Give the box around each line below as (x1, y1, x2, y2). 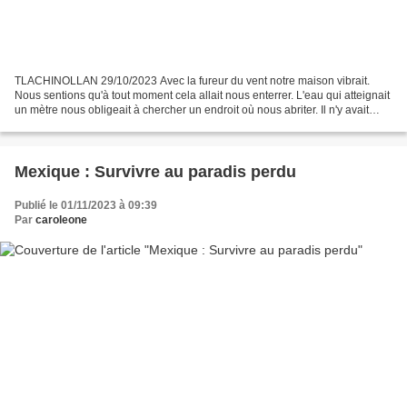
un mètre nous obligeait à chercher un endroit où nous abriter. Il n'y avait (15, 103, 369, 116)
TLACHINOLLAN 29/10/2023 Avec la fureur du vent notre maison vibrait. (15, 74, 370, 87)
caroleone (35, 213, 87, 226)
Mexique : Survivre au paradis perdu (15, 162, 296, 181)
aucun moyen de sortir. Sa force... (15, 117, 178, 131)
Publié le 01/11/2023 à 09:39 (15, 198, 157, 212)
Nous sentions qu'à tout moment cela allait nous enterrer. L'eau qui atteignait (15, 88, 390, 102)
